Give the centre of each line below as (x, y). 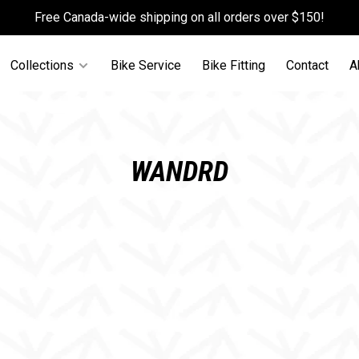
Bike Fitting (234, 65)
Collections (42, 65)
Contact (308, 65)
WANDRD (179, 172)
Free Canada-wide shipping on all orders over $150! (179, 17)
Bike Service (146, 65)
